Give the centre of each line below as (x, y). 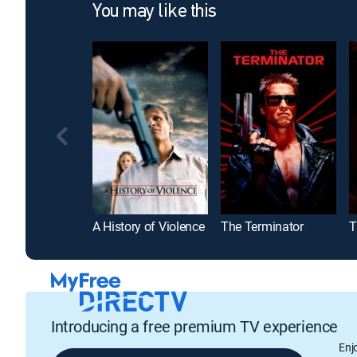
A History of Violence (149, 227)
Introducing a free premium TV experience (194, 326)
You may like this (155, 12)
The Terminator (262, 227)
